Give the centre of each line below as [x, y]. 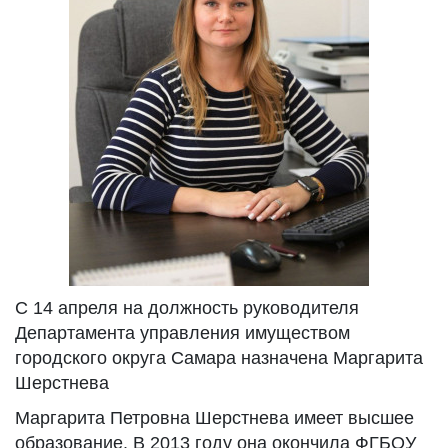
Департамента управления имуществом [182, 333]
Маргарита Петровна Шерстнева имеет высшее [214, 418]
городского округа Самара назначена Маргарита [219, 358]
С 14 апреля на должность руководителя [187, 308]
